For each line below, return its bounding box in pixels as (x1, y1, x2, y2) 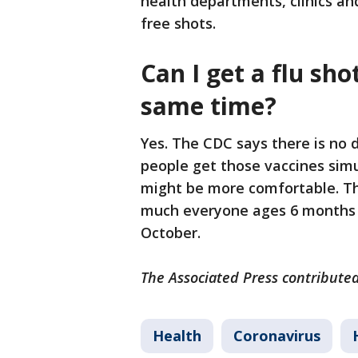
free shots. (141, 14, 216, 34)
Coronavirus (233, 326, 320, 346)
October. (141, 223, 205, 243)
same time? (141, 89, 283, 123)
